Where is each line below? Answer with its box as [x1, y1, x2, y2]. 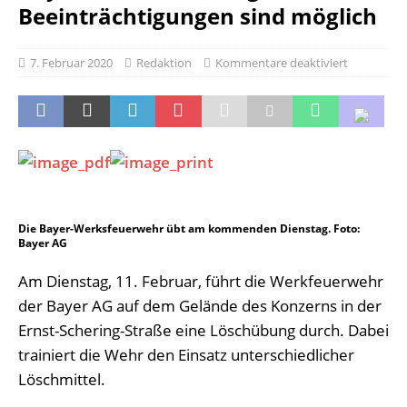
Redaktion [136, 55, 192, 71]
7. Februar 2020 [30, 55, 113, 71]
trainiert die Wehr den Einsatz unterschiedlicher [18, 344, 354, 365]
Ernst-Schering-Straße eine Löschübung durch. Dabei [18, 320, 389, 341]
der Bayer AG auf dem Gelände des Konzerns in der [18, 295, 382, 316]
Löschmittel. [18, 369, 105, 390]
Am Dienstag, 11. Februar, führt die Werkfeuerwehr [18, 271, 383, 292]
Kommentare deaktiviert [215, 55, 348, 71]
